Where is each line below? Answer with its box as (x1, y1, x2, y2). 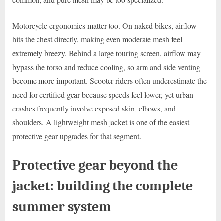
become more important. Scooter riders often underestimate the (12, 75, 207, 86)
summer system (12, 198, 111, 215)
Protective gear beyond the (12, 156, 178, 173)
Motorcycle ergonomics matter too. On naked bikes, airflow (12, 20, 197, 31)
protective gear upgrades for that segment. (12, 130, 141, 141)
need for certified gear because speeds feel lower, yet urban (12, 89, 193, 100)
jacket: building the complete (12, 177, 193, 194)
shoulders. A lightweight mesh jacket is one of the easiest (12, 116, 189, 127)
